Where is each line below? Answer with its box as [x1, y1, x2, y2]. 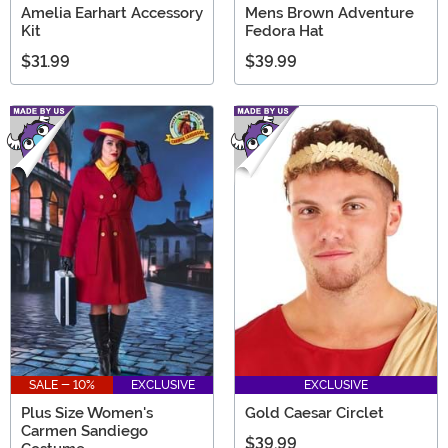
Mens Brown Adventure [245, 3, 414, 22]
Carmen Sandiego [21, 422, 148, 441]
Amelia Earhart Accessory [21, 3, 203, 22]
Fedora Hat [245, 21, 324, 40]
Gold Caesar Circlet [245, 404, 384, 423]
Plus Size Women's [21, 404, 153, 423]
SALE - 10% [29, 378, 95, 393]
